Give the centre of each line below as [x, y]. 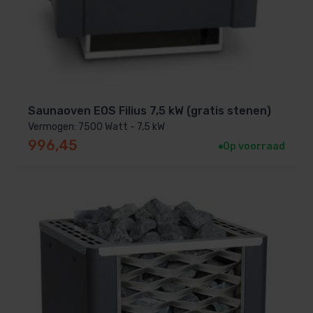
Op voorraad [254, 147]
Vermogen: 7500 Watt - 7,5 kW [96, 127]
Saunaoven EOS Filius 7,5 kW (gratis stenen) [150, 111]
